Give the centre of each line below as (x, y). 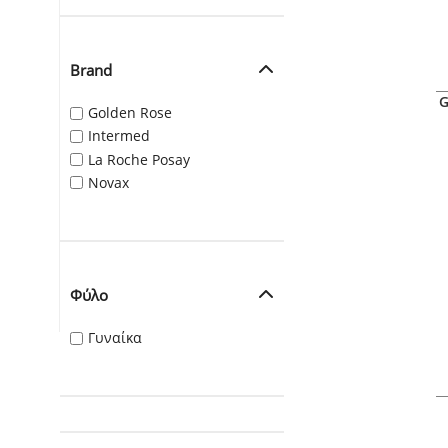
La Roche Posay (139, 159)
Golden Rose (130, 112)
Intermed (119, 136)
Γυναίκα (115, 337)
